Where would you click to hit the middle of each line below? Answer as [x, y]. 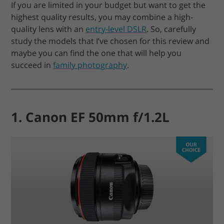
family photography [90, 65]
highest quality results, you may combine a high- [102, 17]
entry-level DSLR [116, 29]
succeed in [32, 65]
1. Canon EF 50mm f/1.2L [90, 117]
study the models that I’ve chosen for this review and [110, 41]
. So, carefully [171, 29]
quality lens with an [48, 29]
